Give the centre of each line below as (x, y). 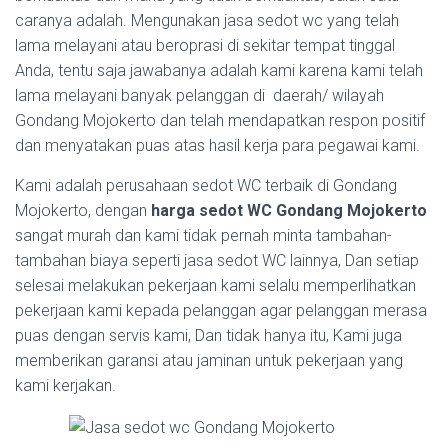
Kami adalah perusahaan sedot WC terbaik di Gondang (206, 186)
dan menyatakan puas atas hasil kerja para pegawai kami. (217, 146)
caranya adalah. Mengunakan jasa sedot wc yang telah (207, 21)
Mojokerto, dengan (83, 211)
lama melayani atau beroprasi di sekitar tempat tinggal (205, 46)
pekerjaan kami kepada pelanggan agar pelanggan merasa (221, 311)
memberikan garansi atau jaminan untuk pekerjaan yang (209, 361)
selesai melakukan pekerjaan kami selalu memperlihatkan (215, 286)
